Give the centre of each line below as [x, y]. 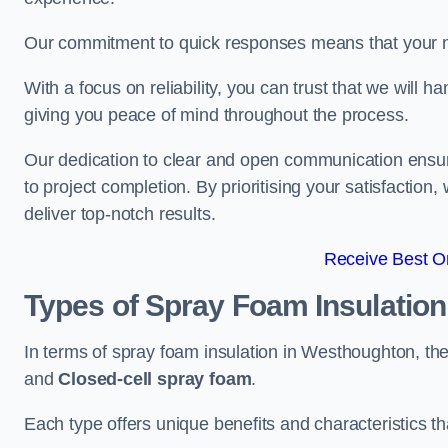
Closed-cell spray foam [155, 379]
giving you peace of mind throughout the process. [216, 115]
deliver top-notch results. [120, 214]
